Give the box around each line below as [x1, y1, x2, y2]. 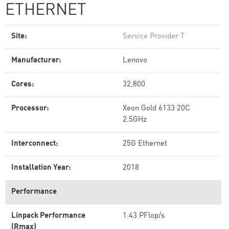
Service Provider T [123, 33, 185, 40]
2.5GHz [123, 116, 147, 124]
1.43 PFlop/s [123, 212, 165, 220]
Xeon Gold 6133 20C [123, 105, 190, 112]
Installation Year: [11, 164, 71, 172]
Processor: [11, 105, 49, 112]
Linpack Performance [11, 212, 85, 220]
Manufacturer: [11, 57, 61, 64]
